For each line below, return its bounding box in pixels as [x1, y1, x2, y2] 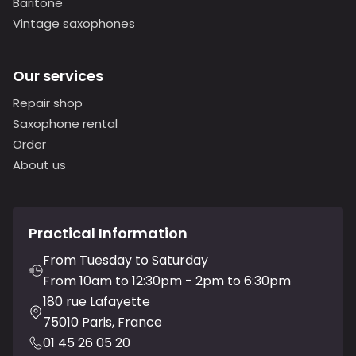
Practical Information [29, 222, 188, 243]
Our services [13, 65, 103, 86]
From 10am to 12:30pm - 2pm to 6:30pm [43, 271, 291, 290]
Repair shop [13, 94, 83, 111]
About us [13, 156, 66, 173]
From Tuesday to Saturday [43, 250, 208, 269]
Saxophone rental [13, 114, 118, 132]
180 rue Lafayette [43, 292, 150, 311]
